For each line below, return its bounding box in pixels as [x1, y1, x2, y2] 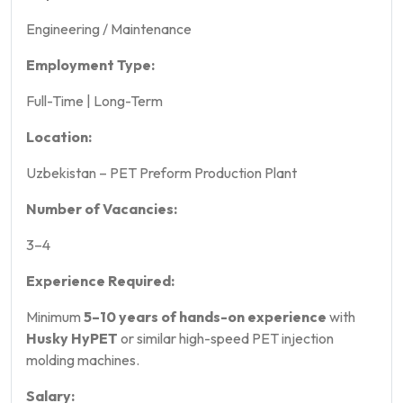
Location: [26, 127, 92, 146]
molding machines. [26, 350, 139, 369]
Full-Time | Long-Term [26, 91, 163, 110]
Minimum [26, 307, 84, 326]
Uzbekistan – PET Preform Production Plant [26, 163, 297, 182]
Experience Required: [26, 271, 175, 290]
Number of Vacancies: [26, 199, 177, 218]
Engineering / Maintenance [26, 19, 192, 38]
